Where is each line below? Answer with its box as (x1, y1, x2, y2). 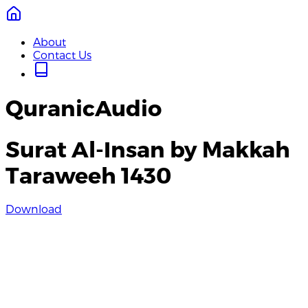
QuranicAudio (5, 94, 162, 121)
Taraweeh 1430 (5, 161, 172, 188)
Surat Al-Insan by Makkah (5, 135, 290, 162)
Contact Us (33, 48, 91, 61)
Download (5, 202, 62, 216)
